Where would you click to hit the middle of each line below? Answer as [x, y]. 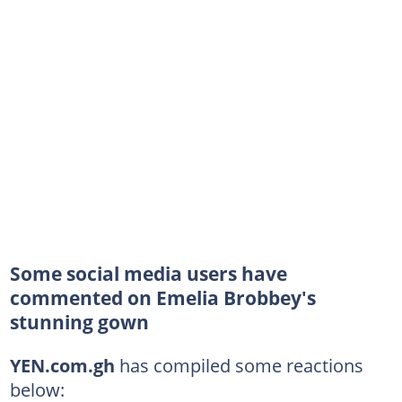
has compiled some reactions [239, 365]
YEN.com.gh [62, 365]
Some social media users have [148, 274]
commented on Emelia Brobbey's [162, 298]
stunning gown [79, 322]
